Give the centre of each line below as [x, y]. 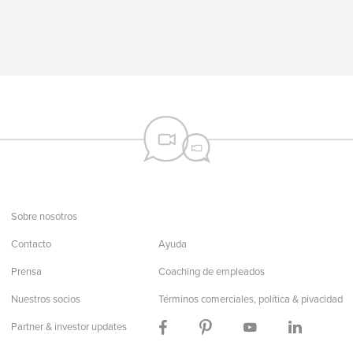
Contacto [31, 244]
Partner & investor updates [69, 327]
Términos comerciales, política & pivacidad [250, 299]
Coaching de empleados [211, 271]
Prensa [26, 271]
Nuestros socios [45, 299]
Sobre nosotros [44, 216]
